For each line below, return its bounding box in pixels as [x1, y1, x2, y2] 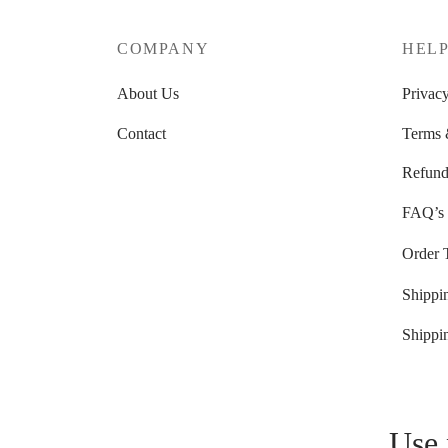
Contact [117, 124, 166, 142]
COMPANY [117, 39, 210, 57]
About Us [117, 84, 179, 102]
